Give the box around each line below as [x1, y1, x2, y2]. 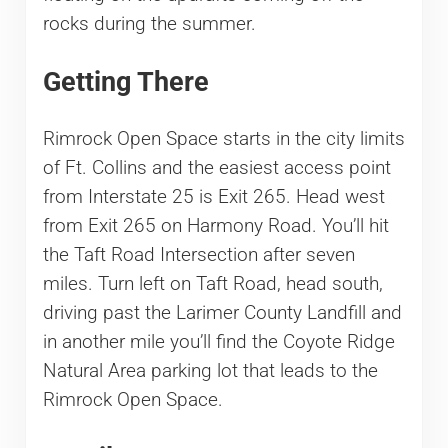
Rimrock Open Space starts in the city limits [42, 128, 405, 151]
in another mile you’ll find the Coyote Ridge [42, 331, 395, 354]
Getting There [42, 66, 209, 98]
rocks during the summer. [42, 13, 256, 36]
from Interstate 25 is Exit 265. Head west [42, 186, 385, 209]
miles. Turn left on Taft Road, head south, [42, 273, 383, 296]
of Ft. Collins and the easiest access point [42, 157, 391, 180]
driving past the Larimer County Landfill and [42, 302, 402, 325]
